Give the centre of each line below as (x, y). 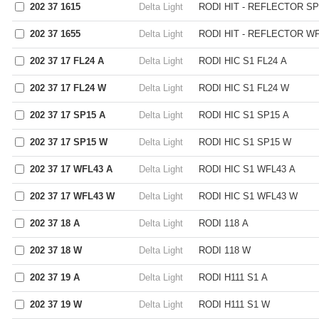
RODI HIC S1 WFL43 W (248, 196)
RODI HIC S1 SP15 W (245, 142)
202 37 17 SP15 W (69, 142)
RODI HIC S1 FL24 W (244, 88)
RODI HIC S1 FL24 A (243, 61)
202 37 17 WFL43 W (72, 196)
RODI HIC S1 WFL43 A (247, 169)
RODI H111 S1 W (234, 304)
